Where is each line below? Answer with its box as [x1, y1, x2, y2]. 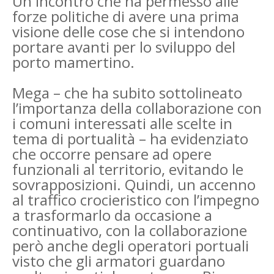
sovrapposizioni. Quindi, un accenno [12, 174, 256, 194]
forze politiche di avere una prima [12, 6, 239, 26]
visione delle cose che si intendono [12, 21, 245, 42]
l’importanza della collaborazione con [12, 97, 262, 118]
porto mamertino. [12, 51, 135, 72]
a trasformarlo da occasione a [12, 204, 212, 225]
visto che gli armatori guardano [12, 250, 225, 271]
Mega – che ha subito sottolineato [12, 82, 242, 103]
